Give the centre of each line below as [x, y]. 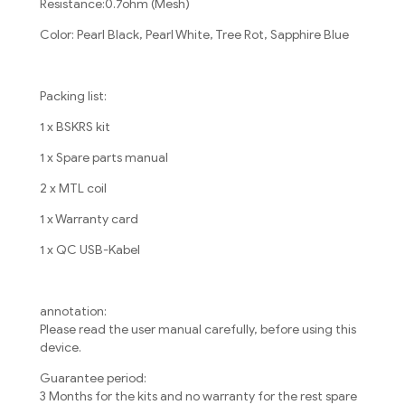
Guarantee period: [93, 379]
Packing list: [73, 97]
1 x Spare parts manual [104, 158]
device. [61, 348]
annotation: [73, 312]
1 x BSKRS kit [75, 127]
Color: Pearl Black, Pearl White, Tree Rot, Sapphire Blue [194, 35]
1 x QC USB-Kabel [90, 250]
